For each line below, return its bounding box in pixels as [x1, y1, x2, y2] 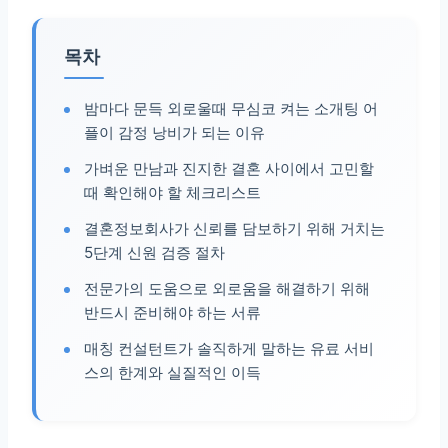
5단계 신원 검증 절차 [84, 243, 225, 263]
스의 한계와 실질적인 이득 [84, 363, 261, 383]
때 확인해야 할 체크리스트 [84, 183, 261, 203]
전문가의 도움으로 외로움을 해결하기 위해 [84, 279, 370, 299]
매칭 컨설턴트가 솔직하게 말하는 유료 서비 [84, 339, 374, 359]
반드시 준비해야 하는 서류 [84, 303, 261, 323]
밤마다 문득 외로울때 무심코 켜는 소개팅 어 [84, 99, 378, 119]
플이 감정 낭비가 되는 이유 [84, 123, 265, 143]
